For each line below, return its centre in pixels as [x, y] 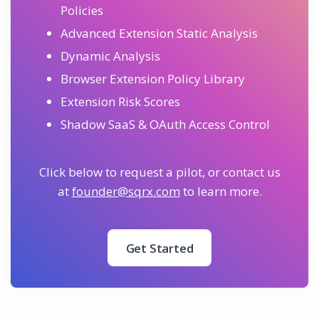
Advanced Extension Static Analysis [159, 33]
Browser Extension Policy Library [153, 79]
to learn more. [221, 192]
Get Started [159, 249]
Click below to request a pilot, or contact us [159, 172]
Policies [82, 11]
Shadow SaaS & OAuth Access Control [165, 125]
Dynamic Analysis [110, 56]
